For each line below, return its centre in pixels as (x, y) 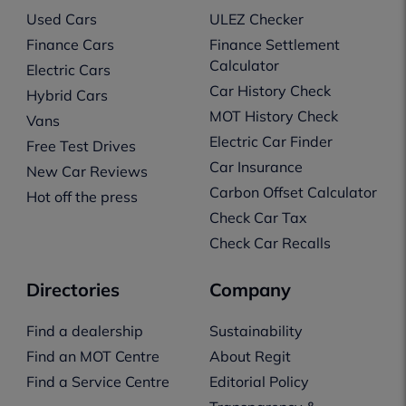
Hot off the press (82, 197)
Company (250, 290)
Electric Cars (68, 70)
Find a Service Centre (97, 382)
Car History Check (270, 91)
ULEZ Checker (256, 19)
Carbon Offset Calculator (293, 193)
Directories (72, 290)
